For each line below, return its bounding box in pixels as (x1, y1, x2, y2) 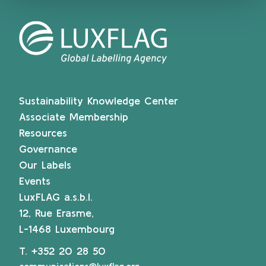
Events (19, 175, 50, 188)
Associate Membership (19, 110, 128, 123)
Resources (19, 126, 67, 140)
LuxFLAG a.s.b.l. (19, 191, 93, 204)
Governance (19, 142, 77, 156)
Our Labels (19, 159, 71, 172)
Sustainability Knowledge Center (19, 94, 178, 107)
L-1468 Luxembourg (19, 223, 115, 236)
